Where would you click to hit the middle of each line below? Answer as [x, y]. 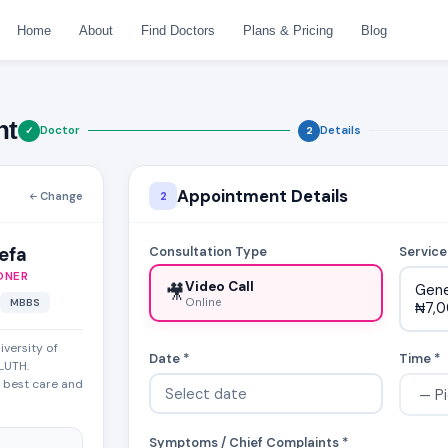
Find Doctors [177, 30]
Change [61, 196]
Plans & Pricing [287, 30]
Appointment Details [262, 196]
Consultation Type [208, 251]
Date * [169, 358]
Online [202, 301]
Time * [419, 358]
